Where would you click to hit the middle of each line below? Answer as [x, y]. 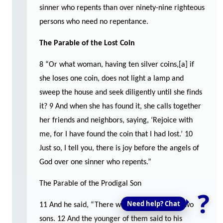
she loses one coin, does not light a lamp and [111, 78]
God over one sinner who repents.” [95, 162]
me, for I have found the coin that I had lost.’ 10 [116, 134]
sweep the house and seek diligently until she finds [121, 92]
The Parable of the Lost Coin [87, 43]
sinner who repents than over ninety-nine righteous [122, 8]
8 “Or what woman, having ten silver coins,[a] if [117, 64]
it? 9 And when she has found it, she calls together [120, 106]
